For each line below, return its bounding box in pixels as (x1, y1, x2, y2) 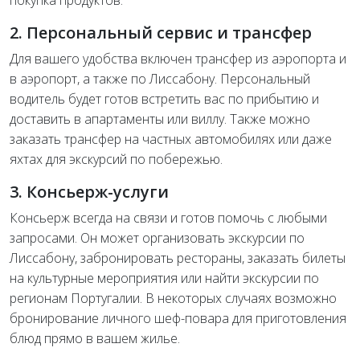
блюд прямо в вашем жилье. (10, 329, 180, 347)
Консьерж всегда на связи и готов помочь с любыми (10, 208, 327, 227)
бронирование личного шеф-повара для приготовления (10, 309, 346, 327)
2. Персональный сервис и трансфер (10, 21, 312, 43)
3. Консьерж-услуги (10, 180, 169, 202)
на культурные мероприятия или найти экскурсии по (10, 268, 319, 287)
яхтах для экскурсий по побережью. (10, 149, 223, 168)
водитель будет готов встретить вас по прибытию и (10, 89, 319, 108)
